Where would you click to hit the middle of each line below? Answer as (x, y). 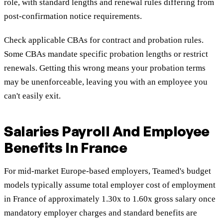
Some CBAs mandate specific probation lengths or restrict (106, 54)
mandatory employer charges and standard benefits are (101, 213)
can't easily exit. (32, 96)
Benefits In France (66, 148)
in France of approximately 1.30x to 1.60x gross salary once (110, 199)
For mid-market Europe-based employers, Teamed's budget (108, 171)
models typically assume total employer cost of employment (110, 185)
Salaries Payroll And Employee (107, 131)
